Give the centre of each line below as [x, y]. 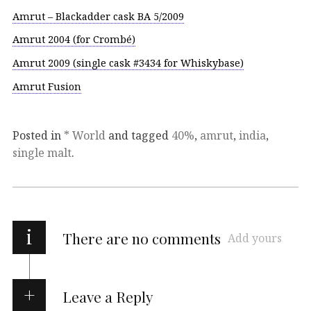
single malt [42, 152]
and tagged [138, 135]
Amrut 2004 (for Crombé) [74, 40]
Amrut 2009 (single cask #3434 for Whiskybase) [128, 63]
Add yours [255, 238]
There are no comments [142, 238]
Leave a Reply [108, 296]
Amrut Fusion [47, 86]
